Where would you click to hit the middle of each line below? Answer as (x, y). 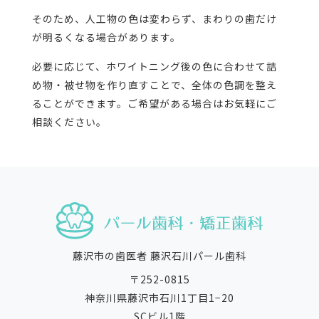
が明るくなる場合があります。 (106, 37)
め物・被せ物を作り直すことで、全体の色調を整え (154, 84)
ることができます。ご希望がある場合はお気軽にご (154, 103)
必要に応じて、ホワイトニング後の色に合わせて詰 (154, 66)
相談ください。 (69, 121)
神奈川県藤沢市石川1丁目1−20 (159, 298)
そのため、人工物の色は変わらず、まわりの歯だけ (154, 18)
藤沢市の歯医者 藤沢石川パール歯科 (159, 256)
